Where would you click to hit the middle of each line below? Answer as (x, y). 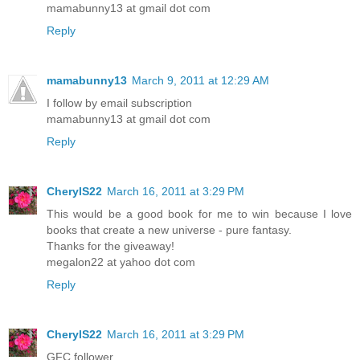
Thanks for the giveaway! (110, 245)
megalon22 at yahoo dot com (121, 262)
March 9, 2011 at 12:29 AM (200, 80)
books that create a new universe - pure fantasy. (169, 229)
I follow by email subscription (119, 102)
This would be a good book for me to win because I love (199, 213)
